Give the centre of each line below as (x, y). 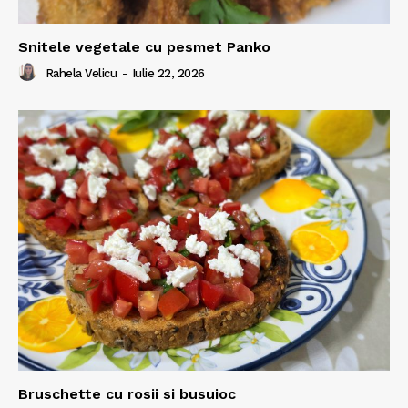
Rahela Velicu (81, 74)
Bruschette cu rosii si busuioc (127, 393)
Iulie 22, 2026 (168, 74)
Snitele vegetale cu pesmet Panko (144, 47)
